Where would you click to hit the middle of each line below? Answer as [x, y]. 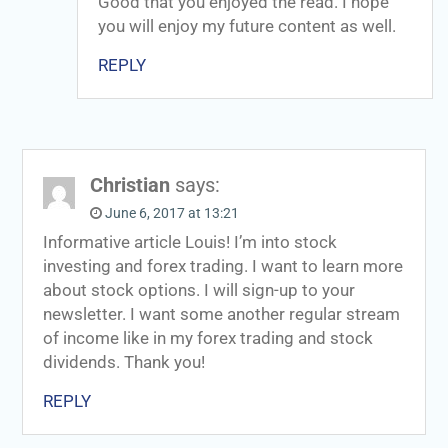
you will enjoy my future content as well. [246, 26]
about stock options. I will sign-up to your [198, 290]
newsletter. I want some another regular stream [221, 314]
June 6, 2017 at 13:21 [171, 212]
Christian [129, 184]
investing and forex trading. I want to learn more [222, 266]
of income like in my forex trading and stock [207, 338]
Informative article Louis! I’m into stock [189, 242]
